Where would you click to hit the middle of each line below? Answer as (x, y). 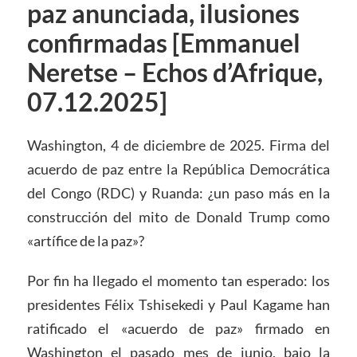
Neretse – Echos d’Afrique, (175, 72)
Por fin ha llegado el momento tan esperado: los (178, 280)
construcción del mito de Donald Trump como (178, 216)
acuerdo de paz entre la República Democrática (178, 169)
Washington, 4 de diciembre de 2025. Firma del (178, 145)
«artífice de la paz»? (85, 240)
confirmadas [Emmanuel (163, 43)
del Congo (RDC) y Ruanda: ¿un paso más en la (178, 192)
